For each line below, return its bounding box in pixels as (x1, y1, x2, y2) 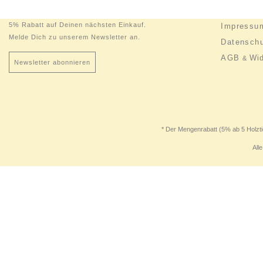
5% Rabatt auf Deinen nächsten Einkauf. (9, 21, 146, 28)
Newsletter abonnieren (14, 59, 90, 66)
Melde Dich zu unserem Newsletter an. (9, 33, 140, 41)
